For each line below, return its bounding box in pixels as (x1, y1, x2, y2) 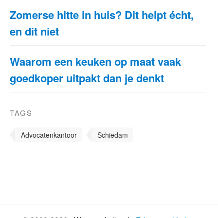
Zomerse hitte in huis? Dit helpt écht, (10, 6, 194, 22)
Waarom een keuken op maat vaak (10, 53, 181, 69)
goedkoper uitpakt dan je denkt (10, 70, 164, 86)
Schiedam (97, 129, 128, 140)
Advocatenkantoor (21, 129, 77, 140)
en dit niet (10, 23, 59, 39)
